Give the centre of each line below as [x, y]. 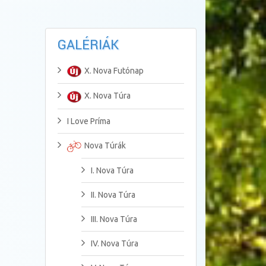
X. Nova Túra [107, 96]
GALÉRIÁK [88, 45]
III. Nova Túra [114, 219]
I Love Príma [89, 121]
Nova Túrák [105, 145]
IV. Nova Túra [115, 244]
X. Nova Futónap [114, 71]
